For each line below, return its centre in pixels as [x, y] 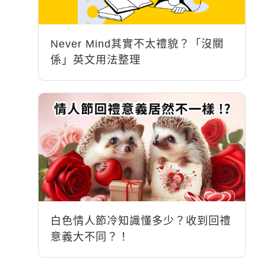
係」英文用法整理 [96, 60]
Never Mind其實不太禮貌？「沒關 [137, 44]
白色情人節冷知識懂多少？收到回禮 [141, 221]
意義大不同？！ [90, 237]
